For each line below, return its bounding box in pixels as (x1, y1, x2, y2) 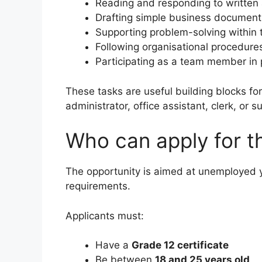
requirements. (65, 180, 130, 192)
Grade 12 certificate (132, 239, 229, 251)
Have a (95, 239, 132, 251)
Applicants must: (65, 209, 144, 222)
